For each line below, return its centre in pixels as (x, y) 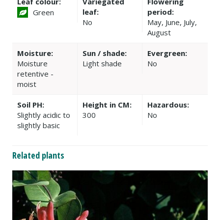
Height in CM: (107, 105)
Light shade (102, 64)
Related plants (38, 155)
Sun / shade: (104, 53)
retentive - (35, 74)
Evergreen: (167, 53)
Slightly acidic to (44, 115)
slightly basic (39, 125)
